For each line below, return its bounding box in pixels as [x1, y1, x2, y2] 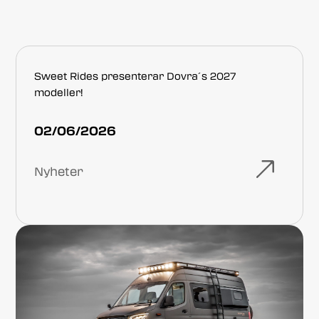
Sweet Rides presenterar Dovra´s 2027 [34, 69, 236, 83]
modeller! [34, 85, 83, 99]
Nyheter [34, 162, 84, 179]
